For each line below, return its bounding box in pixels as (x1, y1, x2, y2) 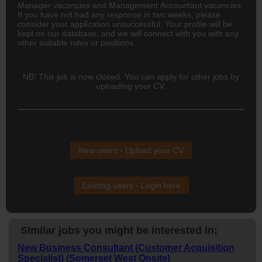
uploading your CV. (96, 81, 166, 91)
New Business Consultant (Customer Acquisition (18, 242, 235, 253)
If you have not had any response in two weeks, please (18, 9, 220, 19)
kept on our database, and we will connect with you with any (18, 28, 239, 38)
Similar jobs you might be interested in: (20, 224, 218, 236)
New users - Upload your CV (78, 145, 184, 155)
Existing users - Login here (81, 180, 181, 190)
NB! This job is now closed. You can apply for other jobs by (23, 71, 239, 81)
